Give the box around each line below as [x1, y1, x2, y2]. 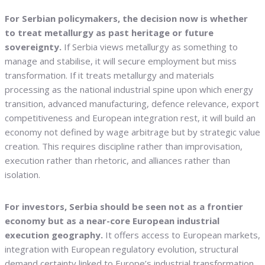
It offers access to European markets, [105, 229, 260, 241]
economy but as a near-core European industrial [5, 215, 219, 227]
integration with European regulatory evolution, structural [5, 243, 238, 256]
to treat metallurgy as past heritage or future [5, 27, 214, 39]
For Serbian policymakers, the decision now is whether [5, 12, 248, 25]
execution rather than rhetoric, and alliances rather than [5, 154, 230, 167]
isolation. [5, 169, 40, 181]
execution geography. [5, 229, 105, 241]
